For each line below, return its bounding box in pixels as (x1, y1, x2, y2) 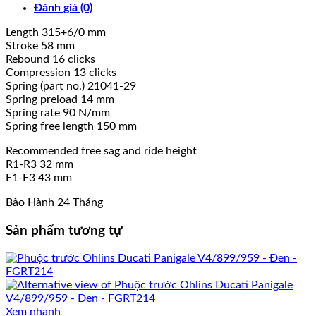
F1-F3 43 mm (6, 171, 72, 183)
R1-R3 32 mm (6, 158, 73, 170)
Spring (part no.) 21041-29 (6, 80, 136, 92)
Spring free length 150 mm (6, 120, 137, 132)
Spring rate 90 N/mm (6, 107, 110, 119)
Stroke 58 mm (6, 39, 75, 51)
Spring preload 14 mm (6, 93, 114, 105)
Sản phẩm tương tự (6, 224, 122, 238)
